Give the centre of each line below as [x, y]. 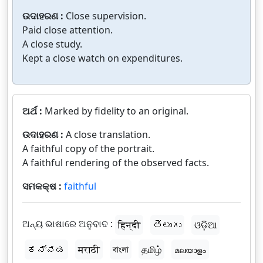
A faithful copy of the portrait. [88, 148]
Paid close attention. [68, 30]
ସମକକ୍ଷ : [43, 186]
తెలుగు [167, 225]
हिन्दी [129, 225]
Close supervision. [106, 16]
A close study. [52, 44]
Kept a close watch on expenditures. [102, 58]
